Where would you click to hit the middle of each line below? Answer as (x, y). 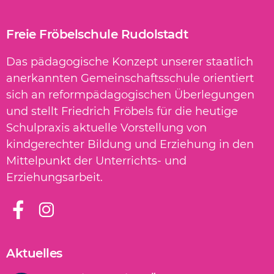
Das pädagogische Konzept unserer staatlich (130, 62)
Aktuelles (34, 253)
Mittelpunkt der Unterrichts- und (96, 161)
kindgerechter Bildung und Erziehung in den (130, 145)
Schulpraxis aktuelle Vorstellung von (106, 128)
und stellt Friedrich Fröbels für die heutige (122, 112)
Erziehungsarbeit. (54, 178)
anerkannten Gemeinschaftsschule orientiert (130, 79)
